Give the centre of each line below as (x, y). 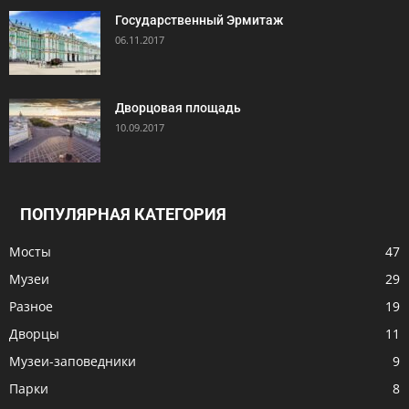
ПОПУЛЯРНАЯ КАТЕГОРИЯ (123, 214)
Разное (31, 306)
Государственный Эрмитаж (199, 20)
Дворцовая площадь (178, 107)
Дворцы (34, 333)
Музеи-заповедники (73, 361)
